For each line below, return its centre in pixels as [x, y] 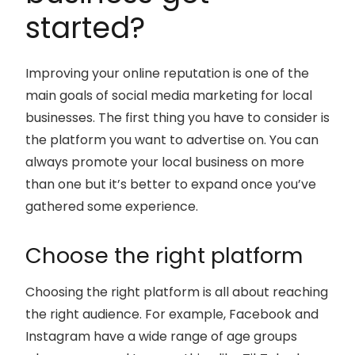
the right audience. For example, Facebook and [172, 315]
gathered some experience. [112, 206]
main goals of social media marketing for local [169, 95]
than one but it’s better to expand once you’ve [171, 184]
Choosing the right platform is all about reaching [177, 292]
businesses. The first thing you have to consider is [177, 117]
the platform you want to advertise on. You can [172, 139]
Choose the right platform [164, 255]
